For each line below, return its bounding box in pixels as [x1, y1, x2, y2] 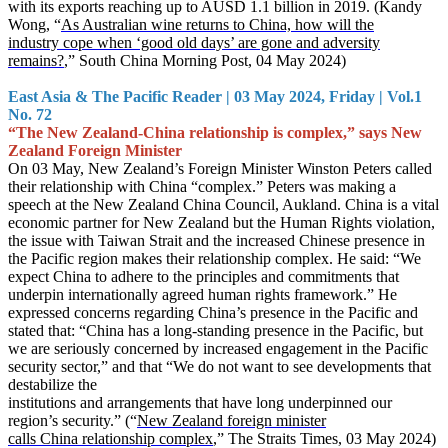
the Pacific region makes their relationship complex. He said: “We [8, 250, 421, 267]
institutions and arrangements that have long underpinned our [8, 394, 392, 411]
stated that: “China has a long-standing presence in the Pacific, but [8, 322, 423, 339]
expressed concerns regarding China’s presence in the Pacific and [8, 304, 418, 321]
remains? [8, 52, 64, 69]
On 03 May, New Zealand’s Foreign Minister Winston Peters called [8, 160, 432, 177]
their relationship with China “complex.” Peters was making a [8, 178, 396, 195]
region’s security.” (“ [8, 412, 137, 429]
